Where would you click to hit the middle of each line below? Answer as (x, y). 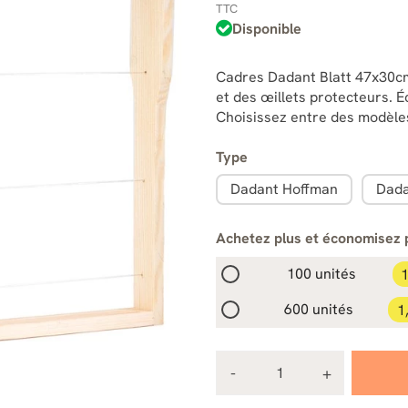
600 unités (319, 310)
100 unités (321, 274)
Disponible (266, 28)
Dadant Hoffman (284, 189)
